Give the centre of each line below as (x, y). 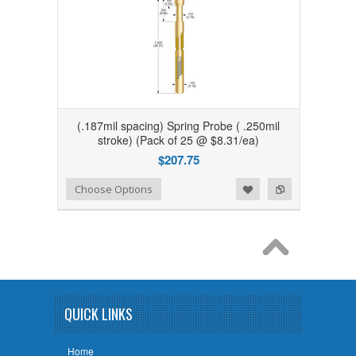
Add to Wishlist (49, 187)
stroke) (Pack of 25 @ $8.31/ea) (179, 140)
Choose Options (114, 189)
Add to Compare (81, 187)
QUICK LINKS (99, 314)
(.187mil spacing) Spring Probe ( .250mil (179, 126)
